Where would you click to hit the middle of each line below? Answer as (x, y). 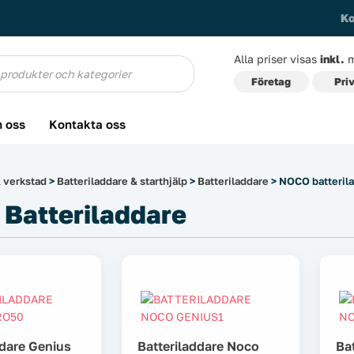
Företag (271, 81)
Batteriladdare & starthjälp (122, 181)
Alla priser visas (277, 59)
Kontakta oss (87, 124)
